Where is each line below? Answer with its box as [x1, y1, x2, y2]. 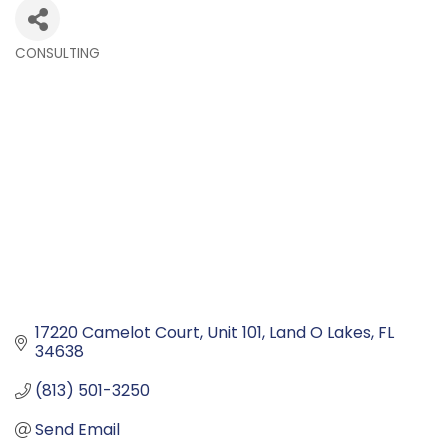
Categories [14, 57, 118, 86]
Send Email [35, 418, 120, 442]
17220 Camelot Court [35, 321, 200, 345]
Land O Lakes [269, 321, 371, 345]
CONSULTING [15, 44, 100, 64]
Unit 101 [207, 321, 262, 345]
